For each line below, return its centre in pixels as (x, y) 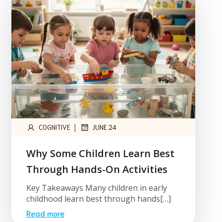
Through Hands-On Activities (97, 169)
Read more (45, 213)
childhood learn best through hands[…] (98, 199)
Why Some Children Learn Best (100, 154)
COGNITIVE (54, 127)
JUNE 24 (104, 127)
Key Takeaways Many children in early (96, 188)
